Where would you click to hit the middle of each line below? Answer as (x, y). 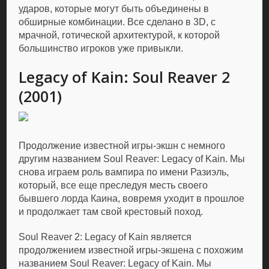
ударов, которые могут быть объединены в (114, 9)
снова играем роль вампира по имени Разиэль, (124, 172)
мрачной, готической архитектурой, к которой (119, 35)
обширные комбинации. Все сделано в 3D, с (117, 22)
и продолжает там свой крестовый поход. (111, 212)
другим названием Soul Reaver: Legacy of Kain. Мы (132, 159)
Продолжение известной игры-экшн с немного (122, 146)
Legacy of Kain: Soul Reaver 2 (125, 77)
